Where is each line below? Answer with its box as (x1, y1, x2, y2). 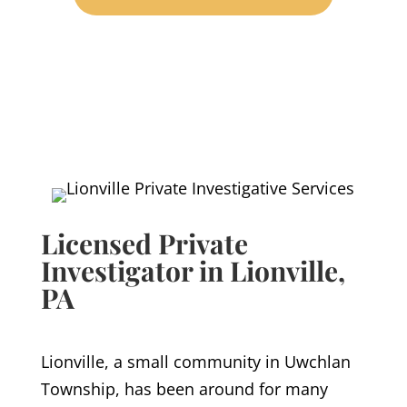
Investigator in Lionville (40, 253, 338, 290)
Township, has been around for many (40, 378, 328, 401)
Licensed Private (40, 225, 248, 263)
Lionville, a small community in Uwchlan (40, 351, 351, 373)
